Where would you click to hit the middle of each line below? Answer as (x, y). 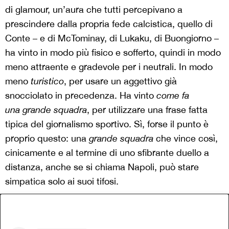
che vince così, (187, 138)
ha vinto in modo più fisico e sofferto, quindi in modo (113, 52)
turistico (47, 81)
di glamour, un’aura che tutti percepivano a (94, 9)
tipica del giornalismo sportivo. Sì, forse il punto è (107, 124)
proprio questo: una (47, 138)
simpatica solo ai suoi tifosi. (62, 181)
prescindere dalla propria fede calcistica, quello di (109, 24)
